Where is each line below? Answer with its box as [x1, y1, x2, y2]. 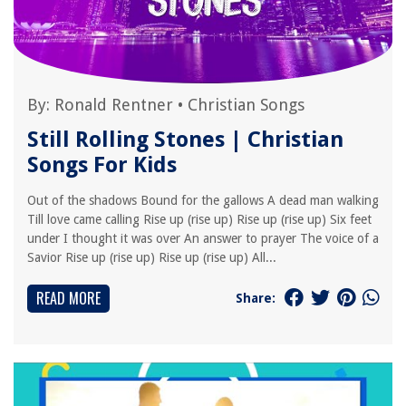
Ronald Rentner [54, 95, 173, 114]
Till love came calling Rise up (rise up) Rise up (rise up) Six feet [27, 212, 372, 227]
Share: [236, 290, 275, 305]
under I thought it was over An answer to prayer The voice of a [27, 231, 379, 246]
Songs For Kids [27, 152, 177, 178]
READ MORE [36, 287, 101, 309]
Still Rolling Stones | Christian [27, 127, 343, 152]
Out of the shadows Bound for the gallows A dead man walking [27, 193, 379, 208]
